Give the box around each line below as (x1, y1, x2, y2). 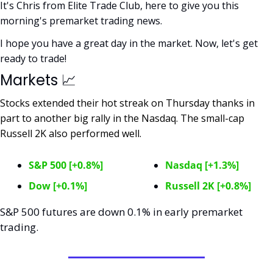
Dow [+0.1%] (29, 179, 87, 193)
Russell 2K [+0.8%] (165, 179, 251, 193)
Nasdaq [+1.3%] (165, 158, 239, 172)
